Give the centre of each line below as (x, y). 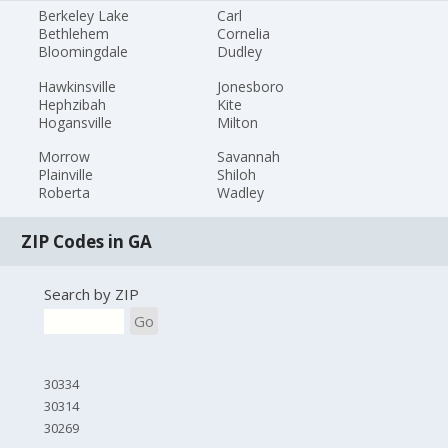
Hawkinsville (77, 86)
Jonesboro (250, 86)
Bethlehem (74, 33)
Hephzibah (72, 104)
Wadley (240, 193)
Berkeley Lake (84, 15)
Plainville (66, 175)
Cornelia (243, 33)
